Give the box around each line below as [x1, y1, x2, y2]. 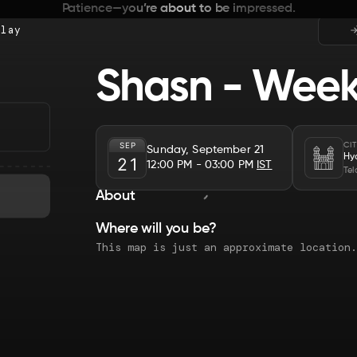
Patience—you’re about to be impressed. [61, 2, 296, 15]
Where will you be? [95, 222, 217, 237]
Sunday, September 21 [147, 143, 265, 155]
